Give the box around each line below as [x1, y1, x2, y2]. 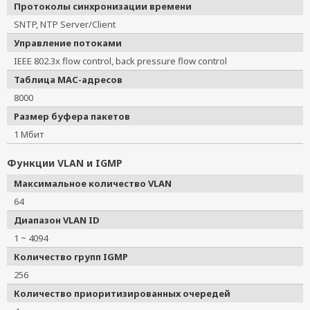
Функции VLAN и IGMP [7, 156, 122, 170]
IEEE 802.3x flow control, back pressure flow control [14, 55, 236, 67]
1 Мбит [14, 128, 44, 140]
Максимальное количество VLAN [14, 177, 172, 190]
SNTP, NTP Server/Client [14, 18, 116, 30]
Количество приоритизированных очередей [14, 287, 230, 300]
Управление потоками [14, 37, 122, 49]
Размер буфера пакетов [14, 110, 130, 122]
